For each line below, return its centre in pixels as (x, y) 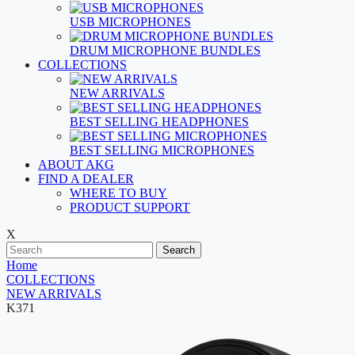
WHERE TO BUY (118, 193)
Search (179, 250)
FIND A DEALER (86, 179)
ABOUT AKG (76, 164)
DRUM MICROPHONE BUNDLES (165, 50)
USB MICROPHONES (130, 22)
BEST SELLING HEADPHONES (159, 122)
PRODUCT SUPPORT (130, 207)
